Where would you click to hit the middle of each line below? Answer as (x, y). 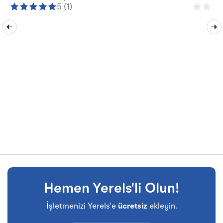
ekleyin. (162, 206)
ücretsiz (132, 206)
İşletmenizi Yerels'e (82, 206)
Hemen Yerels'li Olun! (111, 189)
